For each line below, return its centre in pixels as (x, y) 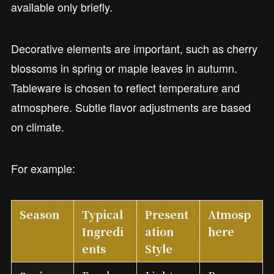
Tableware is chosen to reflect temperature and (125, 87)
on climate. (39, 126)
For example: (43, 168)
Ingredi (103, 231)
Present (167, 214)
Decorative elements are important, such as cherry (134, 48)
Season (40, 214)
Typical (103, 214)
